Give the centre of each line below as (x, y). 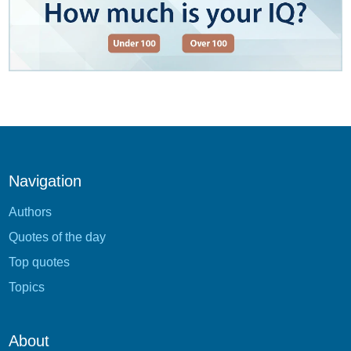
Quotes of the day (57, 237)
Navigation (45, 181)
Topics (27, 287)
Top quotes (39, 262)
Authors (30, 212)
